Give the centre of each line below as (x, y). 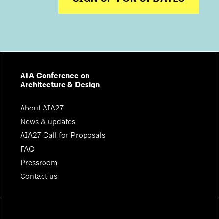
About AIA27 (42, 108)
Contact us (39, 176)
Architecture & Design (60, 85)
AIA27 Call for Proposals (63, 135)
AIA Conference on (55, 76)
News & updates (48, 121)
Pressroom (39, 163)
